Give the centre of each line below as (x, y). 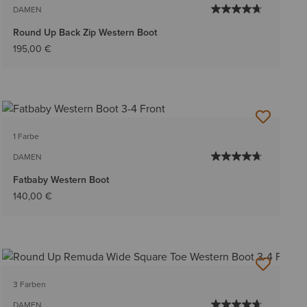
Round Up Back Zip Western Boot (85, 33)
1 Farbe (26, 137)
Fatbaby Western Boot (61, 180)
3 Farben (29, 284)
